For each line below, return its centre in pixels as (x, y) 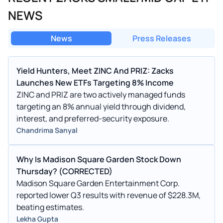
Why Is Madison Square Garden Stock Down (99, 159)
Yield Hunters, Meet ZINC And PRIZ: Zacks (95, 70)
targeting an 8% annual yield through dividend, (101, 106)
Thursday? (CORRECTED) (64, 171)
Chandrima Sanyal (47, 130)
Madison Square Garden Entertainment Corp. (98, 183)
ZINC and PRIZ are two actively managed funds (101, 94)
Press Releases (162, 38)
